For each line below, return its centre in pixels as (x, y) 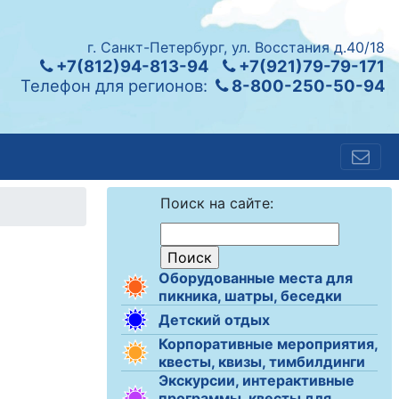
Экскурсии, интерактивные (256, 380)
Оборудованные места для (256, 278)
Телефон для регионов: (114, 85)
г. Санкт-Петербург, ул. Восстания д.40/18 (236, 47)
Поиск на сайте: (216, 203)
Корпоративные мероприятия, (268, 344)
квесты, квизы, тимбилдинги (262, 362)
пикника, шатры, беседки (250, 296)
